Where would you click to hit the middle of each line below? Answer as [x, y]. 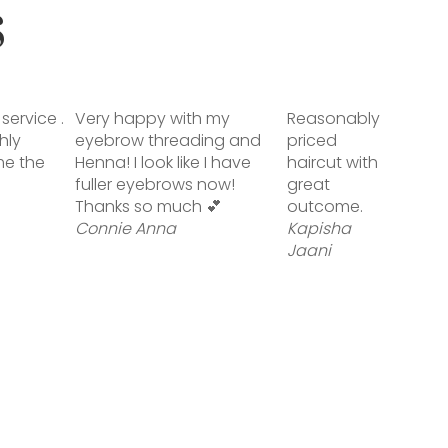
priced [312, 140]
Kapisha [319, 228]
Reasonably [334, 118]
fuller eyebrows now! [154, 184]
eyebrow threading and [167, 140]
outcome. [325, 206]
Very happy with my [152, 118]
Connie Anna [125, 228]
